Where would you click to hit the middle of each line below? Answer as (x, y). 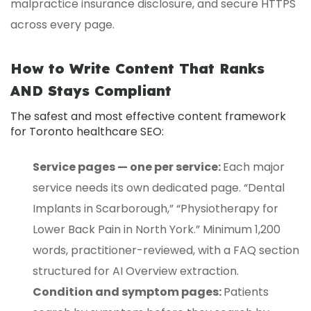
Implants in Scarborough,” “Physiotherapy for (155, 208)
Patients (246, 292)
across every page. (62, 24)
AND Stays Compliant (91, 90)
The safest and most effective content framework (148, 116)
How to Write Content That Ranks (137, 68)
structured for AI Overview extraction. (136, 271)
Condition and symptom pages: (128, 292)
